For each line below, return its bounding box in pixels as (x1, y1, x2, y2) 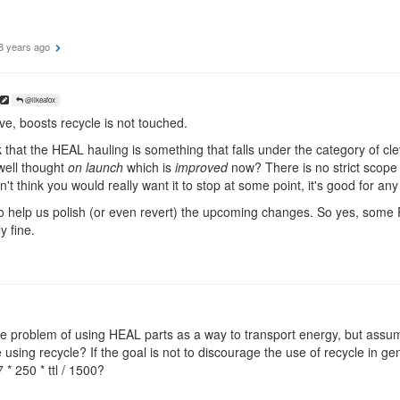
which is (123, 158, 175, 176)
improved (175, 158, 228, 176)
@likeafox (23, 95, 55, 104)
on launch (68, 158, 123, 176)
